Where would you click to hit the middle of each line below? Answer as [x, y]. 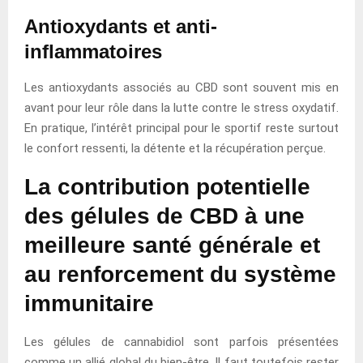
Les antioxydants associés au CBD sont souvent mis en [181, 87]
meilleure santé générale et [172, 245]
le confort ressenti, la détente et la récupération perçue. [175, 148]
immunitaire [89, 303]
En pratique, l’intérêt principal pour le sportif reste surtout [181, 128]
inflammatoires [93, 51]
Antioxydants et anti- [121, 26]
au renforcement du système [180, 274]
